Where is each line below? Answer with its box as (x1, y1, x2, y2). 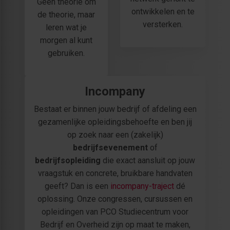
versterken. (143, 20, 183, 30)
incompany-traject (110, 181, 174, 191)
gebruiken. (48, 48, 85, 59)
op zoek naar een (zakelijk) (67, 130, 163, 140)
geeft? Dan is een (45, 181, 110, 191)
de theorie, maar (37, 10, 95, 20)
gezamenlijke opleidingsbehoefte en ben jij (38, 117, 192, 127)
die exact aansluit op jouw (101, 156, 195, 166)
